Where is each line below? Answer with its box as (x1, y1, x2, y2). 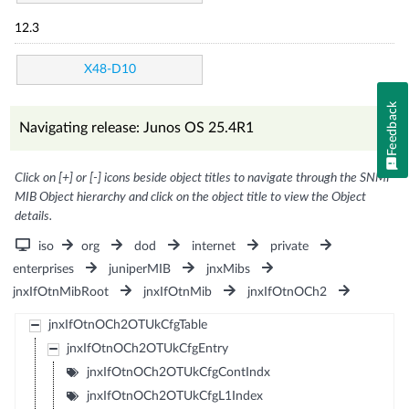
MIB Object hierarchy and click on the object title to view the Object (15, 190, 367, 204)
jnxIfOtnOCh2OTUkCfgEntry (66, 341, 228, 355)
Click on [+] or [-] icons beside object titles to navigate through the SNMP (15, 171, 394, 184)
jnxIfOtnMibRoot (13, 285, 110, 299)
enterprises (13, 262, 75, 276)
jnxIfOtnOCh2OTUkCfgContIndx (86, 365, 270, 379)
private (269, 239, 309, 253)
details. (15, 209, 53, 223)
